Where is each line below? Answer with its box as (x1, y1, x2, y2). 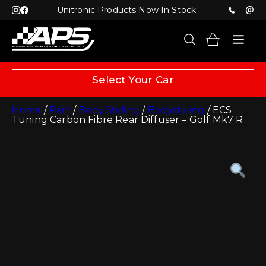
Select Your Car (92, 74, 174, 85)
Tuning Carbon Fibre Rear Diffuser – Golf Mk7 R (12, 114, 243, 125)
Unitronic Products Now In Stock (56, 5, 197, 15)
